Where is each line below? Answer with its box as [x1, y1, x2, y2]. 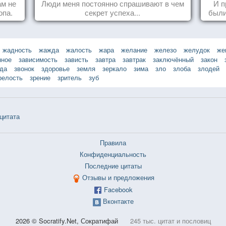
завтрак [123, 54, 146, 64]
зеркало [102, 64, 127, 73]
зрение [30, 73, 50, 82]
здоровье [41, 64, 70, 73]
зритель [58, 73, 82, 82]
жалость [66, 45, 92, 54]
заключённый [153, 54, 194, 64]
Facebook [103, 184, 133, 194]
